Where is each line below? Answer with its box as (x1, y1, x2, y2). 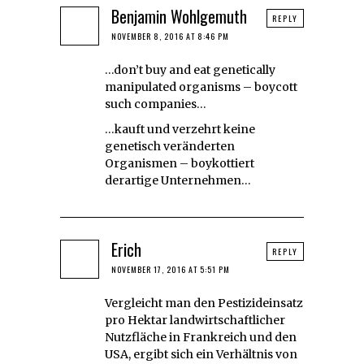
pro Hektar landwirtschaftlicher (105, 313, 285, 328)
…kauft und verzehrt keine (105, 122, 255, 137)
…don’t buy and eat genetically (105, 63, 275, 78)
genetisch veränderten (105, 139, 235, 154)
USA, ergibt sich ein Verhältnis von (105, 347, 297, 362)
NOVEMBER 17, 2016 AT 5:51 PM (111, 263, 230, 276)
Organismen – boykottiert (105, 156, 254, 171)
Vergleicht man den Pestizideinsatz (105, 296, 303, 311)
